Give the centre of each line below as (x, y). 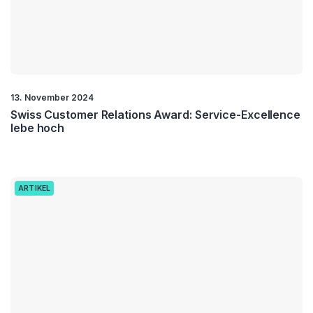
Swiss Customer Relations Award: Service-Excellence (155, 115)
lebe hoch (38, 128)
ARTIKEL (35, 189)
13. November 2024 (52, 98)
